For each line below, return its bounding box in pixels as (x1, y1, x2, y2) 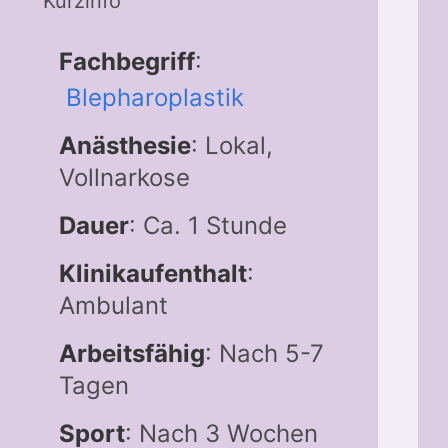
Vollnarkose (58, 162, 190, 192)
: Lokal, (190, 130, 273, 160)
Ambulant (58, 290, 168, 320)
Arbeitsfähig (58, 338, 205, 368)
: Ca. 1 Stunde (128, 210, 287, 240)
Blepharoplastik (65, 82, 244, 112)
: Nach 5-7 (204, 338, 324, 368)
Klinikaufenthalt (58, 258, 247, 288)
